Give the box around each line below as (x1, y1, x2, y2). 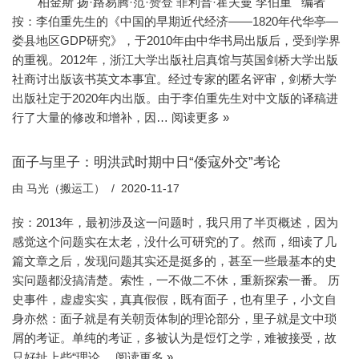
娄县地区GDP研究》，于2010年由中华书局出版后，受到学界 (12, 34, 341, 47)
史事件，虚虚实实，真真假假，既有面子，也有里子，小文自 (12, 292, 337, 306)
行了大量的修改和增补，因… (12, 111, 171, 124)
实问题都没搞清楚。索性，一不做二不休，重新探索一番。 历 (12, 273, 340, 287)
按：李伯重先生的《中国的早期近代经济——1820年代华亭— (12, 14, 338, 28)
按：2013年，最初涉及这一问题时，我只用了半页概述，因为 (12, 216, 338, 229)
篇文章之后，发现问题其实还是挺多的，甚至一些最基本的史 (12, 254, 337, 268)
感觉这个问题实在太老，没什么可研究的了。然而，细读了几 (12, 235, 337, 248)
